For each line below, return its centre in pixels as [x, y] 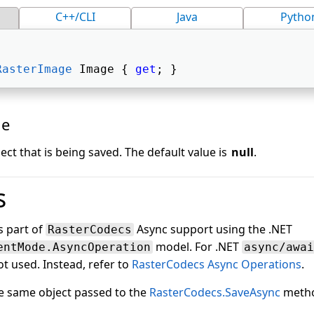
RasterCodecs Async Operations [217, 264]
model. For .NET [197, 247]
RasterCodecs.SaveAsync [215, 292]
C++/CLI [75, 17]
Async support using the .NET [213, 229]
